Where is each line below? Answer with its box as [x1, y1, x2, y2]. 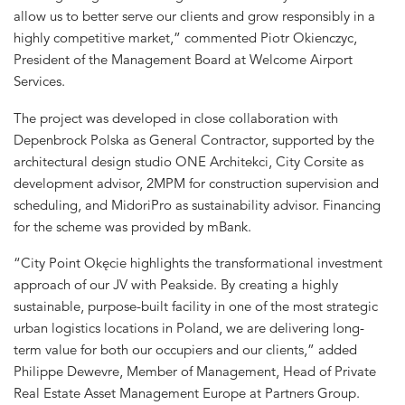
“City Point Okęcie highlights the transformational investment [14, 254, 382, 272]
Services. [14, 71, 65, 89]
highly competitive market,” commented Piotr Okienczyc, [14, 28, 357, 46]
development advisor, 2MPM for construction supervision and [14, 174, 379, 192]
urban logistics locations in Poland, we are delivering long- [14, 319, 364, 337]
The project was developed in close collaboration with [14, 108, 338, 127]
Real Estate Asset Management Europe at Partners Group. [14, 384, 360, 402]
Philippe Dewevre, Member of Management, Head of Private [14, 363, 376, 381]
